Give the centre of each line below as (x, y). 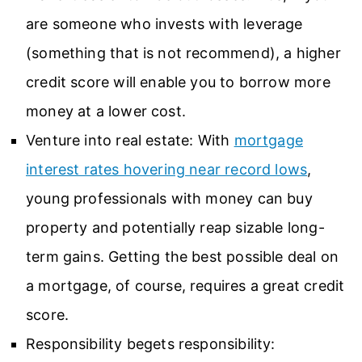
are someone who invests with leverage (164, 23)
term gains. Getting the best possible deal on (183, 256)
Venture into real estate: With (130, 140)
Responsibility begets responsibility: (151, 343)
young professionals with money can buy (169, 198)
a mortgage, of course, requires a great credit (185, 285)
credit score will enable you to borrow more (178, 82)
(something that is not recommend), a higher (183, 53)
